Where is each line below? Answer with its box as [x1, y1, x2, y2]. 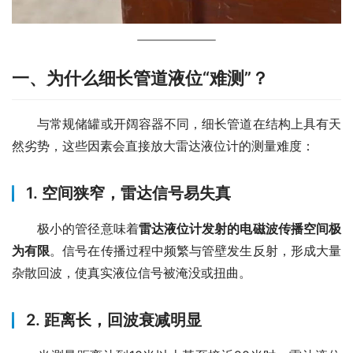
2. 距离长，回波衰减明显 [26, 310, 202, 330]
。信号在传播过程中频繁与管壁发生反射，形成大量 [50, 243, 342, 259]
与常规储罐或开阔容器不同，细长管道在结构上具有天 [12, 116, 341, 132]
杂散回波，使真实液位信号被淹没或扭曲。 [12, 265, 251, 281]
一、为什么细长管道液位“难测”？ [12, 68, 269, 89]
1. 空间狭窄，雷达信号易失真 [26, 184, 231, 203]
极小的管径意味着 [12, 221, 139, 237]
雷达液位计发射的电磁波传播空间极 [138, 221, 342, 237]
